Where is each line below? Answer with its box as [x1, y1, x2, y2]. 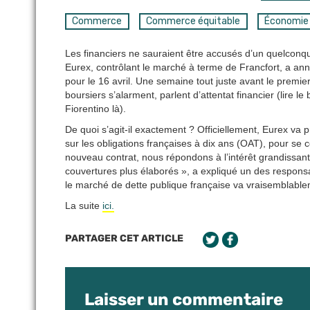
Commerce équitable [146, 15, 241, 28]
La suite [65, 200, 102, 212]
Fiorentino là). [65, 103, 126, 115]
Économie [264, 15, 309, 28]
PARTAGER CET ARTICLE [65, 232, 183, 245]
